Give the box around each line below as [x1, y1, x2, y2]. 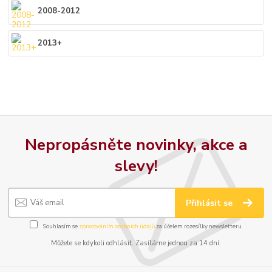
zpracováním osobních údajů [78, 222, 155, 231]
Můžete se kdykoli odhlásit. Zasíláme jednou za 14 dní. [51, 239, 221, 248]
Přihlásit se [186, 197, 236, 209]
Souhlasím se [41, 222, 79, 231]
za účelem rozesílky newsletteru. [154, 222, 243, 231]
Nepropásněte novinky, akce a [24, 134, 248, 156]
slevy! [114, 155, 158, 177]
